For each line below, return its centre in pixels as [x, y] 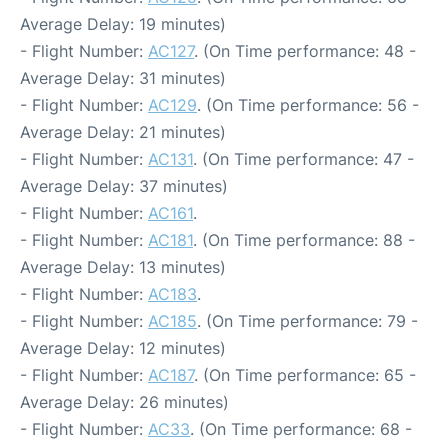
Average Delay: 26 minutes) [124, 402]
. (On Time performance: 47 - [303, 159]
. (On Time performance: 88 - [304, 240]
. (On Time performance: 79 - [307, 321]
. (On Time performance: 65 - [305, 375]
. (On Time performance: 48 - [305, 51]
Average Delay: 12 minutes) [123, 348]
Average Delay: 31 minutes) [123, 78]
